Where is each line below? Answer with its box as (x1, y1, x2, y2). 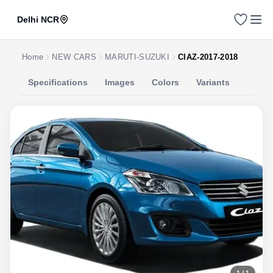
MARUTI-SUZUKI (104, 52, 170, 62)
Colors (152, 77, 179, 87)
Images (105, 77, 135, 87)
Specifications (28, 77, 88, 87)
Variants (196, 77, 230, 87)
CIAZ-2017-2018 (178, 52, 238, 62)
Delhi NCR (17, 15, 59, 24)
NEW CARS (52, 52, 96, 62)
